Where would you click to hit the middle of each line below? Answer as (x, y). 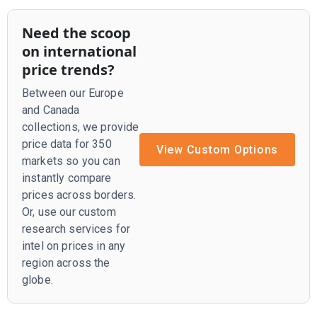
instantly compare (67, 178)
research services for (76, 229)
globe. (38, 279)
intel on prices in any (74, 246)
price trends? (68, 69)
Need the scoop (76, 33)
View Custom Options (217, 149)
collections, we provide (81, 127)
